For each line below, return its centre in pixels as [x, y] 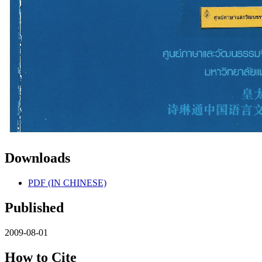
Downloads [37, 158]
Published [34, 208]
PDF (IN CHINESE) [67, 183]
